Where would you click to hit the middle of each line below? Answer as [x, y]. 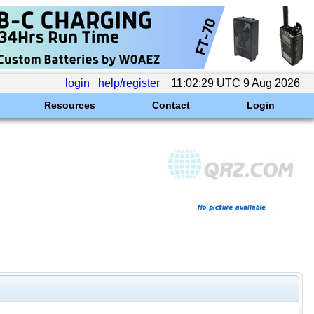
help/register [129, 83]
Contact [171, 105]
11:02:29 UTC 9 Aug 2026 [235, 83]
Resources [69, 105]
